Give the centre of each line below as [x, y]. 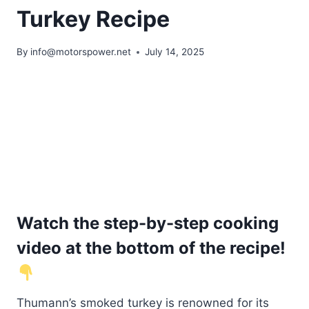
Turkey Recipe [93, 19]
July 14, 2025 [175, 52]
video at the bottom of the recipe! [151, 248]
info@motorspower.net [81, 52]
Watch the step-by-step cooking [148, 223]
